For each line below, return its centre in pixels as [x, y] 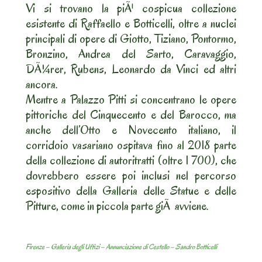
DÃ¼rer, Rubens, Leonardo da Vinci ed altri [131, 69]
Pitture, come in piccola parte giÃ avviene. [117, 206]
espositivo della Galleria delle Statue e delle [131, 191]
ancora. [42, 85]
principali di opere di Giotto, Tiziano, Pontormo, [131, 39]
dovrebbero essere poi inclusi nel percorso [131, 176]
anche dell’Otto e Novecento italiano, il [131, 130]
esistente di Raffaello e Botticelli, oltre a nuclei [131, 24]
